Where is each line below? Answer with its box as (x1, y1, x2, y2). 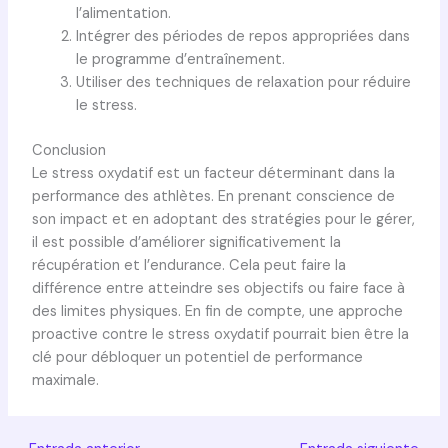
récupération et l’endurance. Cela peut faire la (31, 256, 346, 276)
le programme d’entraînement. (75, 50, 285, 70)
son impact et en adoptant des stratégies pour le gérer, (31, 210, 415, 230)
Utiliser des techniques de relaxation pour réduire (75, 73, 411, 93)
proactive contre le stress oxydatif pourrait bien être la (31, 325, 409, 345)
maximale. (31, 371, 99, 391)
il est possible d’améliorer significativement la (31, 233, 341, 253)
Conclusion (31, 141, 106, 161)
